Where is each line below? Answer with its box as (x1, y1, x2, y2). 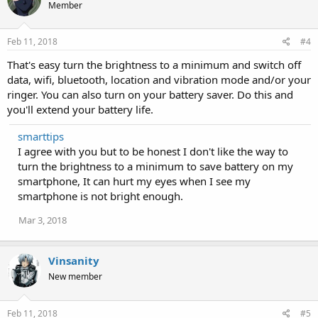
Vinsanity (48, 253, 99, 268)
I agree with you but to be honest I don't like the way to (18, 144, 288, 158)
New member (48, 270, 102, 283)
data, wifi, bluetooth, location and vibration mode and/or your (7, 72, 311, 87)
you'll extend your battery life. (7, 102, 153, 116)
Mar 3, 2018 (18, 214, 67, 226)
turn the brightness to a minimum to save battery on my (18, 159, 293, 173)
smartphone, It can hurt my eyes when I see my (18, 174, 251, 188)
